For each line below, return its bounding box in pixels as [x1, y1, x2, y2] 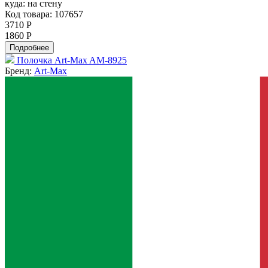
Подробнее [10, 42, 49, 52]
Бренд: [5, 65, 34, 76]
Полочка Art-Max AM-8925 [17, 54, 127, 65]
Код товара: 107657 [5, 8, 83, 19]
